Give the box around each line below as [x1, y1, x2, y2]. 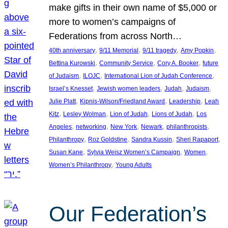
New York [110, 123, 137, 131]
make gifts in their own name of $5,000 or [49, 3, 217, 13]
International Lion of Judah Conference [104, 72, 213, 80]
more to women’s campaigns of [49, 17, 176, 27]
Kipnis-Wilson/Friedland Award [80, 98, 165, 105]
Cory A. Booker [157, 60, 199, 67]
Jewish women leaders [97, 85, 161, 93]
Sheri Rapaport [176, 136, 219, 144]
